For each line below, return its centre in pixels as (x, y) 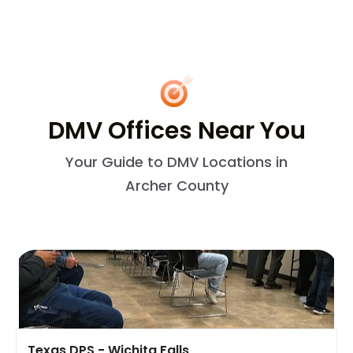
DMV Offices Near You (176, 130)
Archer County (176, 185)
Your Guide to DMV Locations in (176, 162)
